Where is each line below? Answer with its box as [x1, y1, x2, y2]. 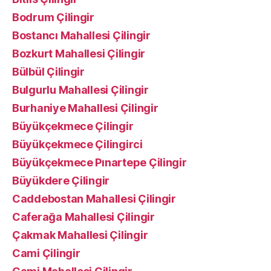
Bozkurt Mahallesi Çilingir [12, 47, 145, 60]
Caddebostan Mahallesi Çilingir [12, 192, 176, 205]
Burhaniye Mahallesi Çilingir [12, 102, 158, 114]
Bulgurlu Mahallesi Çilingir [12, 83, 149, 96]
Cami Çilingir [12, 247, 80, 260]
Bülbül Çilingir [12, 65, 85, 78]
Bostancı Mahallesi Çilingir [12, 29, 151, 42]
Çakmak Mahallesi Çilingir [12, 229, 148, 241]
